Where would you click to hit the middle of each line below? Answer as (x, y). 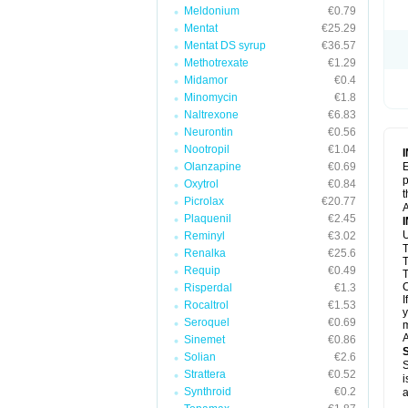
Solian (200, 357)
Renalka (205, 253)
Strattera (205, 374)
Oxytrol (201, 184)
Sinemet (204, 340)
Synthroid (208, 392)
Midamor (206, 80)
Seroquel (207, 322)
